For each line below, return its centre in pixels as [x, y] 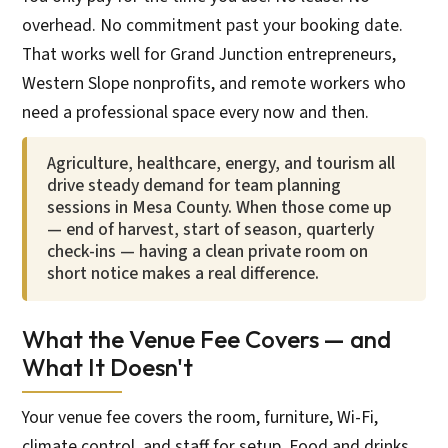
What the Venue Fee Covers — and [207, 338]
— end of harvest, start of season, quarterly [211, 229]
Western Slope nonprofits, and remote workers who [214, 83]
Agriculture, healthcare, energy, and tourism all [221, 163]
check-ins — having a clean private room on [208, 251]
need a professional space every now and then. [196, 112]
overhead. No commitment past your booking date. [213, 25]
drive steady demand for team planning [194, 185]
